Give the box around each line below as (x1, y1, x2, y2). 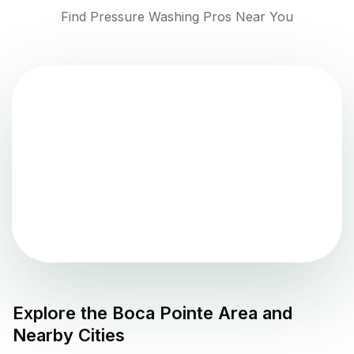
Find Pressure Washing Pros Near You (61, 9, 293, 25)
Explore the (13, 303, 112, 324)
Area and (213, 303, 292, 324)
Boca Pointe (112, 303, 213, 324)
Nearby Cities (13, 325, 125, 346)
